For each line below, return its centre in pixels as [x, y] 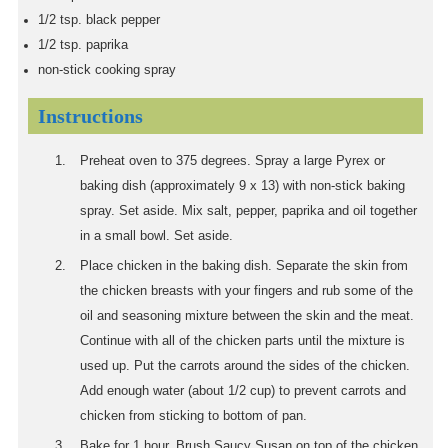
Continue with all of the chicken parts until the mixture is [242, 341]
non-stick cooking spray [107, 70]
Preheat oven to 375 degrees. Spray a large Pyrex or [232, 161]
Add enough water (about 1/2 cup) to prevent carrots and [243, 391]
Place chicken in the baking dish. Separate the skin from [244, 266]
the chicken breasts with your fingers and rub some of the [246, 291]
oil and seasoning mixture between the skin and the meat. [247, 316]
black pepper [123, 20]
